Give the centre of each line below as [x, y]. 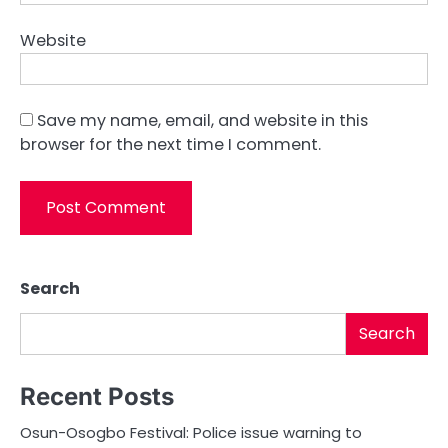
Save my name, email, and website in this [202, 121]
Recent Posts [97, 397]
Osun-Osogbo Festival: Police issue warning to [191, 433]
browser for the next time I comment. [170, 145]
